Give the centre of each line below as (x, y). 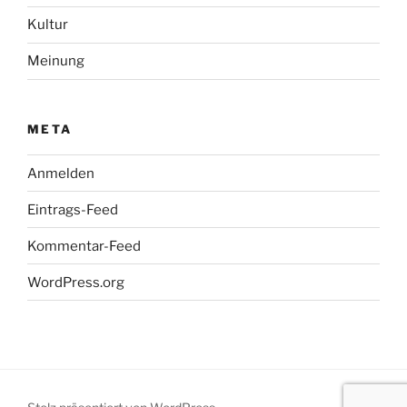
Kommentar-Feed (84, 246)
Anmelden (61, 173)
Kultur (48, 25)
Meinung (56, 61)
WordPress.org (76, 282)
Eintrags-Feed (73, 209)
